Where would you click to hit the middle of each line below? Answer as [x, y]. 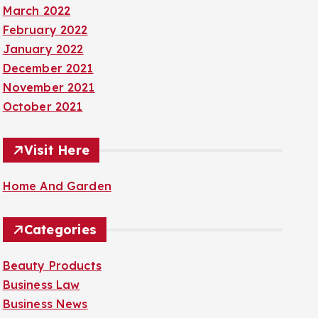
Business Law [41, 285]
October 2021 [43, 106]
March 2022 [37, 11]
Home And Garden [57, 186]
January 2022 [43, 49]
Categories [60, 230]
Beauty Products [52, 265]
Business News [45, 304]
